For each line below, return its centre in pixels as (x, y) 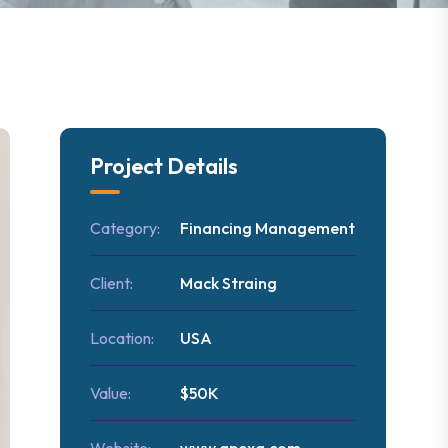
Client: (111, 283)
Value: (110, 393)
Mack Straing (228, 283)
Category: (124, 228)
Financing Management (267, 228)
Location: (121, 338)
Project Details (163, 166)
